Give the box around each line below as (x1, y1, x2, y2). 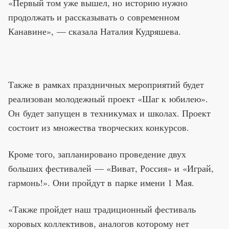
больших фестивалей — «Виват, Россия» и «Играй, (8, 162, 214, 174)
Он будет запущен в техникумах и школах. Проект (8, 106, 211, 119)
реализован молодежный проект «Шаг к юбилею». (8, 92, 208, 105)
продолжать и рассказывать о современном (8, 10, 179, 23)
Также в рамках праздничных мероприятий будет (8, 78, 204, 90)
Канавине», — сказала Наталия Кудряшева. (8, 25, 181, 37)
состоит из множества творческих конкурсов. (8, 121, 189, 133)
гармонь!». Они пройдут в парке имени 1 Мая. (8, 176, 194, 189)
